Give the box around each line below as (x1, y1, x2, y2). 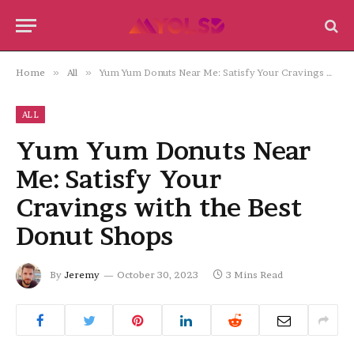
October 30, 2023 (117, 269, 198, 281)
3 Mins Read (226, 269, 283, 281)
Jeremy (64, 269, 100, 281)
